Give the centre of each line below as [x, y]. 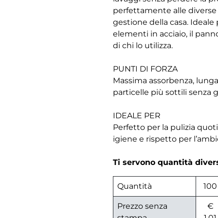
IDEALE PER [137, 116]
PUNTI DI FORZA [145, 69]
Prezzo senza [142, 206]
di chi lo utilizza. [143, 46]
